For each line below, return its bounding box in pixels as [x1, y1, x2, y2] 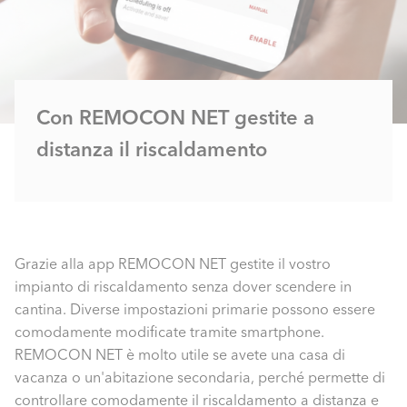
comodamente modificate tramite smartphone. [15, 323, 324, 341]
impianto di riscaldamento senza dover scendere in [15, 277, 352, 295]
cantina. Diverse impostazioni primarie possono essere [15, 300, 375, 318]
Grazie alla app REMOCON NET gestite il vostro [15, 254, 331, 273]
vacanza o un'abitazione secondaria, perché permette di [15, 368, 385, 386]
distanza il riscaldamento [36, 136, 267, 162]
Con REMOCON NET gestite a [36, 104, 314, 130]
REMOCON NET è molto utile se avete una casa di [15, 345, 345, 363]
